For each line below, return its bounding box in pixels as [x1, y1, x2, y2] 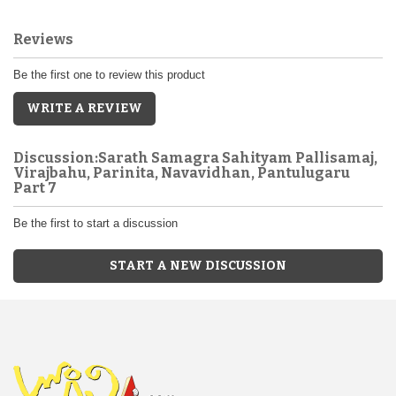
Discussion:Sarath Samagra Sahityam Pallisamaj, [13, 149, 377, 166]
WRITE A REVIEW [27, 101, 142, 116]
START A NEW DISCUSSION [110, 258, 286, 273]
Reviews [13, 31, 73, 48]
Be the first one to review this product [13, 68, 205, 81]
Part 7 [13, 179, 57, 196]
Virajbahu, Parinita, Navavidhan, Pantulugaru [13, 164, 350, 181]
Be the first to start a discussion [13, 217, 178, 230]
